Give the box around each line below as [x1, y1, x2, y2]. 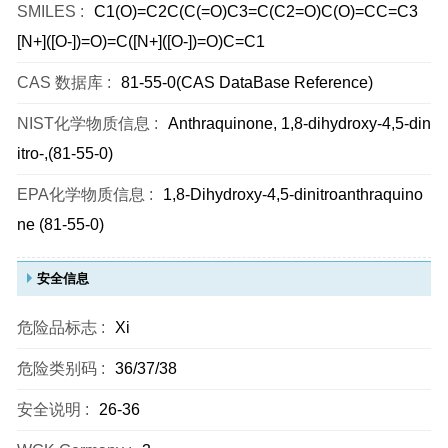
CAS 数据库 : [17, 74, 111, 91]
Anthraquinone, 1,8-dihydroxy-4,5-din [168, 115, 431, 132]
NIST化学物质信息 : [17, 115, 158, 132]
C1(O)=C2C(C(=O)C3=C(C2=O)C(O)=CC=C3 [94, 3, 418, 20]
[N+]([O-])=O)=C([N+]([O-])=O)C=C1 [17, 33, 265, 50]
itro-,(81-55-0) [17, 145, 113, 162]
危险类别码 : [17, 360, 105, 377]
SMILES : [17, 3, 84, 20]
